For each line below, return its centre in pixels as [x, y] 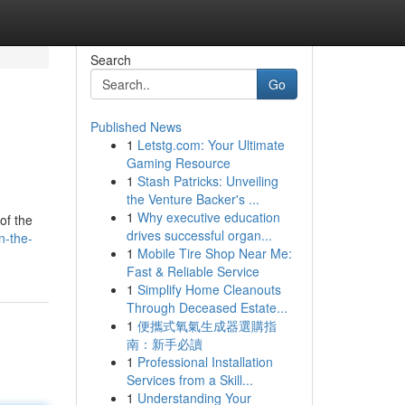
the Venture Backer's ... [193, 199]
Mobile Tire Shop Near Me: [214, 253]
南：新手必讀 [164, 344]
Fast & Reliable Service [193, 271]
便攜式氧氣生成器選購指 [207, 325]
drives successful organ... [199, 235]
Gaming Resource [178, 163]
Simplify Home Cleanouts [209, 289]
